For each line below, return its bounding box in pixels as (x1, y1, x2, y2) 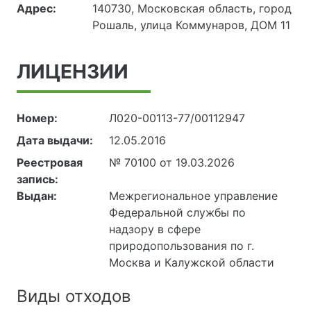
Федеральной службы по (109, 205, 246, 220)
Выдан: (17, 189, 57, 203)
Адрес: (17, 1, 56, 16)
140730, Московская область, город (92, 1, 292, 16)
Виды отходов (17, 286, 131, 307)
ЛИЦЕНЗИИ (17, 60, 128, 84)
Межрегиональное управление (109, 189, 278, 203)
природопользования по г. (109, 239, 255, 253)
